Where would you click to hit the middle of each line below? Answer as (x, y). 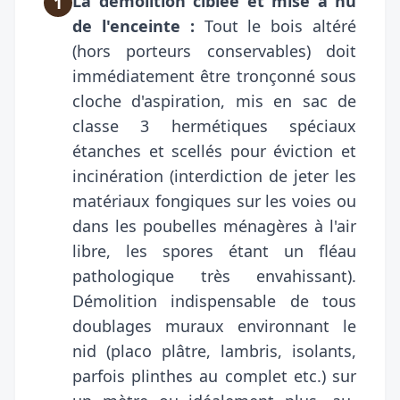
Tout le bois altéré (275, 25)
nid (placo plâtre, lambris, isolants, (214, 350)
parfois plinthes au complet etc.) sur (214, 375)
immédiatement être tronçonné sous (214, 75)
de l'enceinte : (133, 25)
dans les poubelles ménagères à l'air (214, 225)
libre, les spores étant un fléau (214, 250)
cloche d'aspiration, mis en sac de (214, 100)
